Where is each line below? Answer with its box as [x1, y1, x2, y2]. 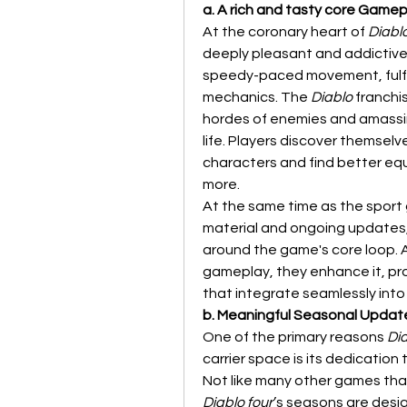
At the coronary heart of [203, 25, 368, 39]
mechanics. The [203, 90, 311, 104]
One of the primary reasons [203, 330, 387, 344]
